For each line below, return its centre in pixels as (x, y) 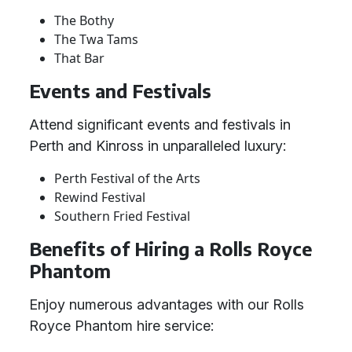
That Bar (79, 58)
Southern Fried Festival (122, 216)
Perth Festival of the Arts (127, 178)
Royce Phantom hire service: (121, 326)
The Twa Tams (96, 39)
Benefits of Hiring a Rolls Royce (170, 249)
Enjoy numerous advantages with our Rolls (167, 304)
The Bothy (84, 20)
